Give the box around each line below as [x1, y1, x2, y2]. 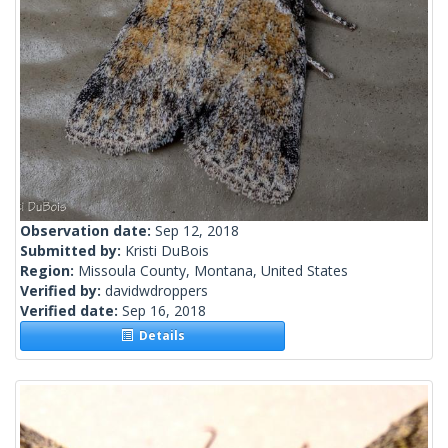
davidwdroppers [105, 281, 208, 301]
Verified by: [20, 281, 105, 301]
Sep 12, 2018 [155, 221, 239, 241]
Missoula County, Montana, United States [78, 261, 348, 281]
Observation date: [20, 221, 155, 241]
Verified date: [20, 301, 122, 321]
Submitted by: [20, 241, 125, 261]
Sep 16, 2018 [122, 301, 206, 321]
